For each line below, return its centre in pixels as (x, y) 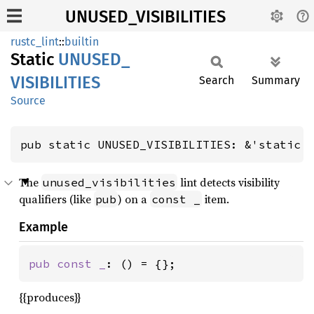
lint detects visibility (228, 182)
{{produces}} (50, 297)
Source (28, 101)
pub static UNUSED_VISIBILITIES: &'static (164, 144)
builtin (82, 42)
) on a (134, 199)
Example (43, 227)
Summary (276, 80)
